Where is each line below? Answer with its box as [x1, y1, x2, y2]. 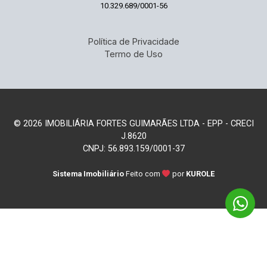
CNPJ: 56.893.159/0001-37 [82, 143, 185, 154]
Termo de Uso [104, 48, 163, 59]
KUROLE [186, 169, 215, 178]
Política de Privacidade [88, 36, 179, 46]
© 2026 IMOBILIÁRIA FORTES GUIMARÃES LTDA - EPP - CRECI [13, 118, 254, 129]
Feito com [126, 169, 162, 178]
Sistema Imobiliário [52, 169, 124, 178]
